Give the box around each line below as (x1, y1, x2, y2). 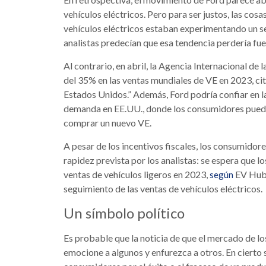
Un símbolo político (64, 204, 185, 222)
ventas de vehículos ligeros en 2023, (64, 169, 210, 180)
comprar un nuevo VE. (64, 117, 151, 129)
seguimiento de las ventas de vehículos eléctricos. (64, 183, 262, 195)
